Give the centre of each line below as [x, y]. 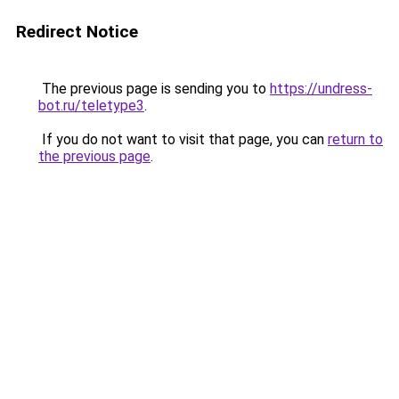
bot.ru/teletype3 [91, 106]
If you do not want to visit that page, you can [183, 139]
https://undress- [321, 89]
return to [355, 139]
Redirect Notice [77, 32]
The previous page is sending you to [154, 89]
